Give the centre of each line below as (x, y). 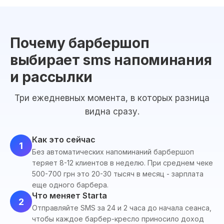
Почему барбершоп (80, 43)
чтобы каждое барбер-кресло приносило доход (118, 219)
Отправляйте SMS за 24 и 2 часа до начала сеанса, (122, 208)
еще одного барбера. (70, 185)
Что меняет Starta (69, 195)
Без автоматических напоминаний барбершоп (113, 152)
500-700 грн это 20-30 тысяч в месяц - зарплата (118, 174)
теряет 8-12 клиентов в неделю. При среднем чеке (122, 163)
